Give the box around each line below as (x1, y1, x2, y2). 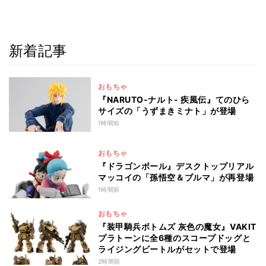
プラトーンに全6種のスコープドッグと (98, 233, 251, 243)
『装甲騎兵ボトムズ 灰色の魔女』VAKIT (98, 221, 256, 232)
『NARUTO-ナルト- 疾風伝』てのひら (98, 94, 250, 104)
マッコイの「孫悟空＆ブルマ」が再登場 (98, 172, 254, 182)
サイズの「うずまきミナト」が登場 (98, 105, 236, 116)
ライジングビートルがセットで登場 (98, 244, 236, 255)
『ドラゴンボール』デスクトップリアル (98, 160, 254, 171)
